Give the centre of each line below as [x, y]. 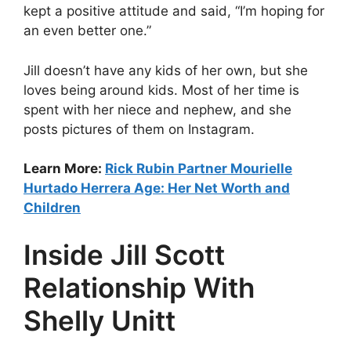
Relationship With [139, 287]
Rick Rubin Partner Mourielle [199, 168]
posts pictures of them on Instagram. [139, 129]
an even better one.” [87, 31]
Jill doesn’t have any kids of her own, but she [166, 70]
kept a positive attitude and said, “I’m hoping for [174, 11]
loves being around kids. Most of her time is [161, 90]
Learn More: [64, 168]
